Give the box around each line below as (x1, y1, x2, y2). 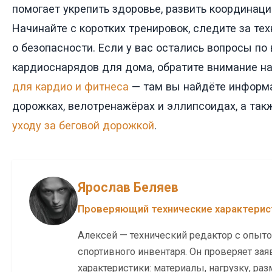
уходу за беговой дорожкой (12, 118, 154, 132)
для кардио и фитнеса (12, 80, 129, 93)
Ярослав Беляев (78, 179, 178, 195)
